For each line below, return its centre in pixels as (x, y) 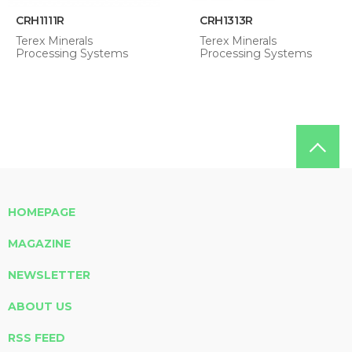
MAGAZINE (39, 244)
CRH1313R (226, 20)
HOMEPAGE (42, 212)
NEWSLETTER (49, 275)
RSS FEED (37, 338)
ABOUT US (40, 306)
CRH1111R (40, 20)
